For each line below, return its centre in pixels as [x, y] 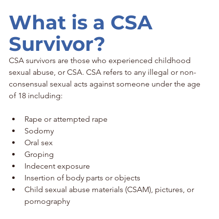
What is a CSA [83, 22]
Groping [39, 154]
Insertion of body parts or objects [82, 177]
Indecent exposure [57, 166]
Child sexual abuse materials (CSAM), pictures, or [110, 189]
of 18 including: [36, 95]
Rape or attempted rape [66, 119]
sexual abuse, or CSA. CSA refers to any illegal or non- [102, 72]
